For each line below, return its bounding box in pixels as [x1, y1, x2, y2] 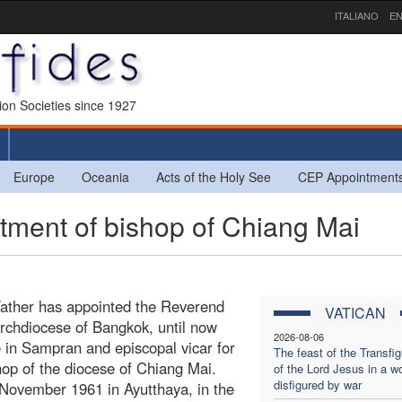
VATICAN [324, 301, 386, 323]
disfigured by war [273, 375, 362, 393]
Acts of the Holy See [156, 167, 271, 186]
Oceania [82, 167, 129, 186]
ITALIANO [335, 8, 379, 22]
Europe [13, 167, 55, 186]
